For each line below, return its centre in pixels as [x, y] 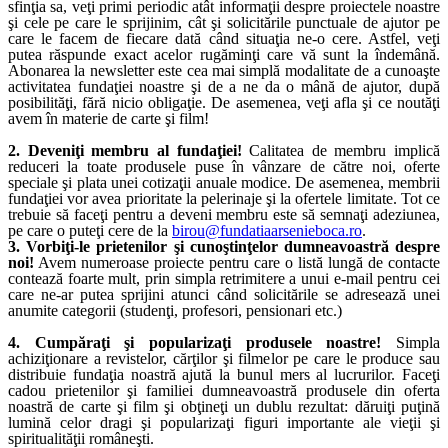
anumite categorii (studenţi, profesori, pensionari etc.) [175, 310]
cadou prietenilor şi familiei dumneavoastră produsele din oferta [224, 390]
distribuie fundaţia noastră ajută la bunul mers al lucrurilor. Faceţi [224, 374]
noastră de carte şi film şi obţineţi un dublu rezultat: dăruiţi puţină [224, 406]
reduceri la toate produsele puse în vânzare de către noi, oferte [224, 166]
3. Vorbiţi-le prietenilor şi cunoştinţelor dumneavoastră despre [224, 246]
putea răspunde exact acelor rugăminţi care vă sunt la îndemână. [224, 54]
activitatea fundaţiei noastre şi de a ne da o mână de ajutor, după [224, 86]
